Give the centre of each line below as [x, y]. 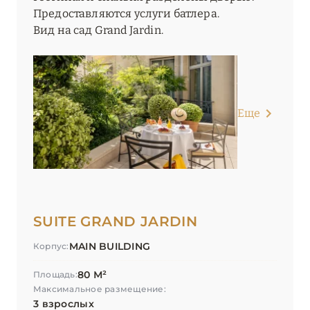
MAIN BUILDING [110, 247]
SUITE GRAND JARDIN [116, 222]
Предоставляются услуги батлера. [126, 14]
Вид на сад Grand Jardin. [98, 30]
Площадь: [55, 275]
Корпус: [51, 246]
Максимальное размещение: [100, 289]
